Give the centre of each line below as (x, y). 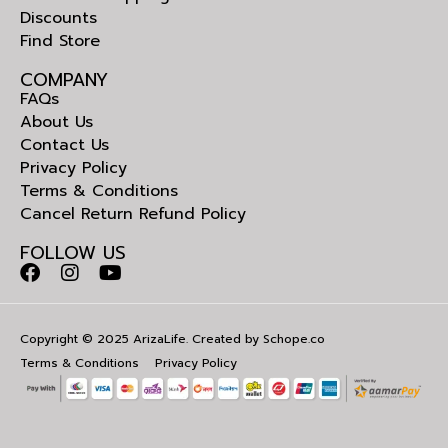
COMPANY (64, 80)
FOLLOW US (73, 253)
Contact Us (64, 145)
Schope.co (294, 339)
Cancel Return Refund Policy (133, 214)
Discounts (58, 18)
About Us (56, 122)
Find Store (60, 41)
